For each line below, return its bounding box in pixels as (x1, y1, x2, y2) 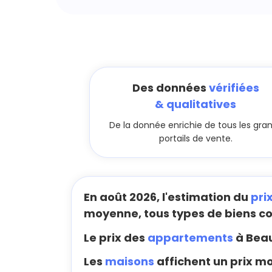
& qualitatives (155, 97, 236, 112)
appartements (148, 229, 233, 245)
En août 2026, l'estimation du (84, 189, 251, 205)
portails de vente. (158, 132, 233, 144)
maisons (105, 254, 154, 269)
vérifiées (208, 80, 259, 95)
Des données (132, 80, 209, 95)
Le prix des (84, 229, 148, 245)
